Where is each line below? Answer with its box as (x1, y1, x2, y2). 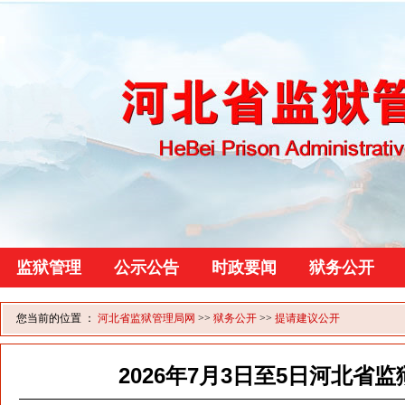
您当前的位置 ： (16, 312, 98, 325)
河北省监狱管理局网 (98, 312, 195, 325)
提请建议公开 (275, 312, 340, 325)
